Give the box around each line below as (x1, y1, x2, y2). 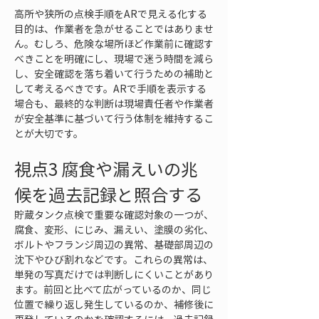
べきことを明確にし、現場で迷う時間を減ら (14, 51, 214, 66)
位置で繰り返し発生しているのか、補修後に (14, 297, 214, 311)
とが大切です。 (14, 126, 83, 140)
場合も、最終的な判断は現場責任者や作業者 (14, 96, 214, 110)
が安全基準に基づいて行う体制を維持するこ (14, 111, 214, 125)
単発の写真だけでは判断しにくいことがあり (14, 267, 214, 281)
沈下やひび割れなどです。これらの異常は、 (14, 252, 213, 266)
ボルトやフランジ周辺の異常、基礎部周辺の (14, 237, 214, 251)
